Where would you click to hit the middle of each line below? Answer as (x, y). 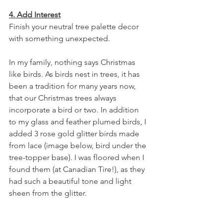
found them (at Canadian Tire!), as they (78, 169)
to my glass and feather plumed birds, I (79, 121)
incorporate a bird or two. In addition (75, 110)
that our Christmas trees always (64, 98)
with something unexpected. (59, 38)
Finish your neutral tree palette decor (75, 26)
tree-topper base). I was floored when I (78, 157)
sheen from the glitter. (48, 193)
